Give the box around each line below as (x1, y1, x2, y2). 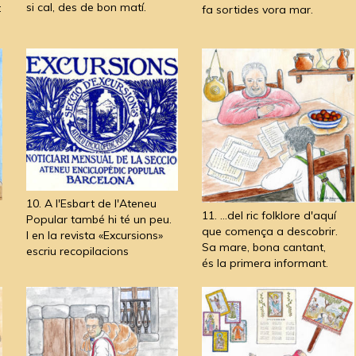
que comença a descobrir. (202, 224, 338, 239)
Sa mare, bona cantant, (202, 240, 326, 255)
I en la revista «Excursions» (25, 228, 163, 243)
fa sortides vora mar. (202, 2, 313, 17)
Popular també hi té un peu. (25, 212, 172, 227)
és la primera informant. (202, 256, 328, 271)
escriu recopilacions (25, 244, 129, 259)
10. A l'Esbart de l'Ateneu (25, 196, 157, 211)
